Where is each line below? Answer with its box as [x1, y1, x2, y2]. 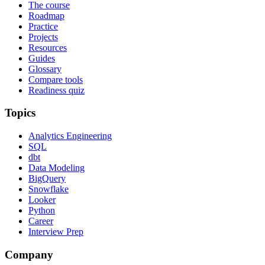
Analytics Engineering [28, 130, 112, 141]
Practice [28, 21, 58, 31]
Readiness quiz [28, 85, 85, 95]
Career [28, 215, 53, 226]
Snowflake [28, 183, 69, 194]
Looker [28, 194, 56, 205]
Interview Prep [28, 226, 83, 237]
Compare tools [28, 74, 83, 85]
